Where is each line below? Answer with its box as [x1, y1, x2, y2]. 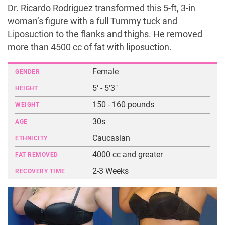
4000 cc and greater [92, 150, 163, 159]
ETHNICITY [15, 135, 48, 142]
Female [92, 67, 119, 76]
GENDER [15, 68, 40, 75]
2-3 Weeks [92, 166, 129, 176]
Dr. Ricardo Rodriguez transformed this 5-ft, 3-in [8, 3, 195, 13]
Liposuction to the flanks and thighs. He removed [8, 29, 202, 39]
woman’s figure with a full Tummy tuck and [8, 16, 177, 26]
